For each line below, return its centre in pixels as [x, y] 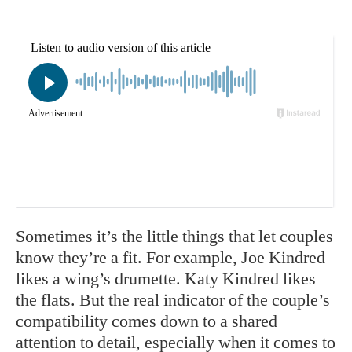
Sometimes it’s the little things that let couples [174, 236]
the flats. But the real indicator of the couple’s [173, 300]
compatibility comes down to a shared [147, 321]
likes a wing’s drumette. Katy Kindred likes [166, 279]
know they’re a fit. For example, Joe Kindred [170, 257]
